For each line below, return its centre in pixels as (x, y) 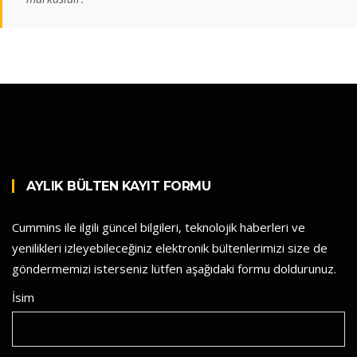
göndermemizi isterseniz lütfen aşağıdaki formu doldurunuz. (174, 268)
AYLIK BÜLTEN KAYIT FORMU (118, 186)
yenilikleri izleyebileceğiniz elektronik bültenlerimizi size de (170, 247)
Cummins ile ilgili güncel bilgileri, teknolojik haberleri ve (159, 227)
